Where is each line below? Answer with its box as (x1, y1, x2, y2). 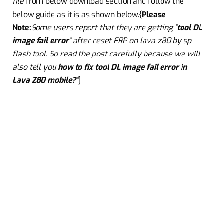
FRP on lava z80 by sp (111, 35, 191, 46)
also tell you (12, 61, 58, 72)
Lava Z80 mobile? (12, 74, 76, 85)
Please (142, 9, 166, 19)
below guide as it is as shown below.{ (12, 9, 142, 19)
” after (68, 35, 93, 46)
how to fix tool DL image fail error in (57, 61, 187, 72)
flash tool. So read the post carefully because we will (12, 48, 200, 59)
